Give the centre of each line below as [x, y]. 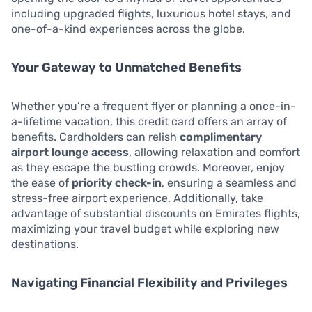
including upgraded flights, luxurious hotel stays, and [151, 14]
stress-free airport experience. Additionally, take [137, 198]
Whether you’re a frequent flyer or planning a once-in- [154, 107]
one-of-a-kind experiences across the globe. [128, 29]
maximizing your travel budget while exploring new [145, 229]
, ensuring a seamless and [229, 183]
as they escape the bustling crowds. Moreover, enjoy [148, 168]
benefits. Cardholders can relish [95, 137]
